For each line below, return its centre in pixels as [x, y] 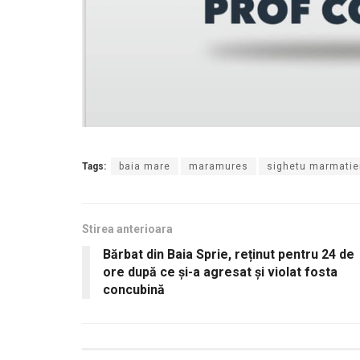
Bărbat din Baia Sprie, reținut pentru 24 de [229, 254]
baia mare [145, 166]
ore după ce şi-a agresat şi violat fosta [220, 272]
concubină [134, 289]
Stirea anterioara [127, 229]
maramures [219, 166]
